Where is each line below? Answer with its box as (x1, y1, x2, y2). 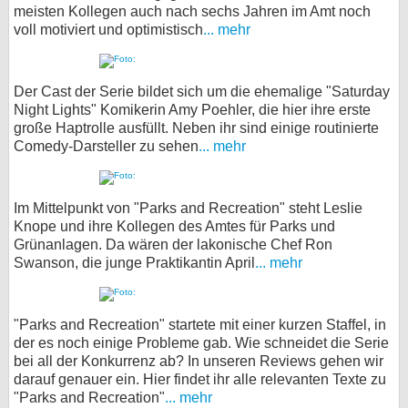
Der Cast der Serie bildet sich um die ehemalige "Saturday (14, 84, 390, 99)
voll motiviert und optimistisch (14, 22, 203, 37)
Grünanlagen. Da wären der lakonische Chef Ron (14, 237, 332, 252)
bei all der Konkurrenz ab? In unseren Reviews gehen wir (14, 353, 383, 369)
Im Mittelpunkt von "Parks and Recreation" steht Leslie (14, 200, 362, 216)
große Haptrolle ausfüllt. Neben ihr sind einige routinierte (14, 120, 379, 136)
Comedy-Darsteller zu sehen (14, 138, 199, 154)
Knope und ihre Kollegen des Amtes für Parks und (14, 219, 335, 234)
